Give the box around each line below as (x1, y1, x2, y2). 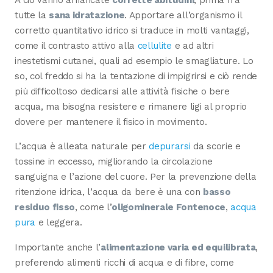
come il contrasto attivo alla (15, 40, 138, 52)
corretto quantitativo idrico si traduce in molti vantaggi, (15, 25, 249, 37)
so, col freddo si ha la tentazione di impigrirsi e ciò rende (15, 71, 258, 82)
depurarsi (149, 141, 191, 152)
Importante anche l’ (15, 241, 101, 253)
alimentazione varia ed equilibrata (101, 241, 256, 253)
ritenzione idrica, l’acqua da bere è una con (15, 186, 203, 198)
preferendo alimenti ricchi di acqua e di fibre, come (15, 257, 234, 268)
